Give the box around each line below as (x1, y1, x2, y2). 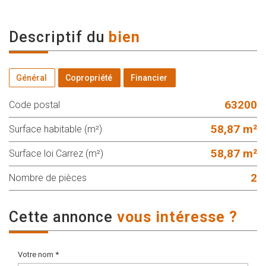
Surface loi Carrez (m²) (15, 147, 103, 159)
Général (16, 72, 47, 83)
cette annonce (19, 208, 117, 226)
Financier (131, 72, 167, 83)
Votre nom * (18, 249, 59, 259)
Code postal (15, 99, 60, 110)
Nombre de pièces (15, 172, 87, 183)
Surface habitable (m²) (15, 123, 102, 135)
